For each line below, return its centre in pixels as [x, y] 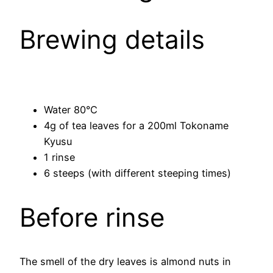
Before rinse [92, 217]
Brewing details [112, 39]
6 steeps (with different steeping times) [137, 173]
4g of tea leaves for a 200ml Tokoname [136, 125]
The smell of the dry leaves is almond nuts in [125, 262]
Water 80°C [71, 109]
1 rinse [59, 157]
